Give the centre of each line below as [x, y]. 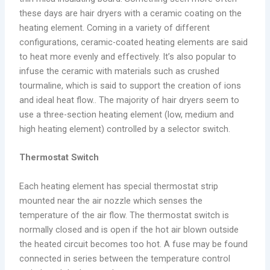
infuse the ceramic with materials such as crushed [120, 71]
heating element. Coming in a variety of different [115, 27]
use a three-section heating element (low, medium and [127, 114]
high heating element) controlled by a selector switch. [125, 129]
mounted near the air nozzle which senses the [111, 200]
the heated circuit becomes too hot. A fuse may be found [134, 244]
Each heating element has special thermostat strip [119, 186]
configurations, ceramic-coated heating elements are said [134, 42]
